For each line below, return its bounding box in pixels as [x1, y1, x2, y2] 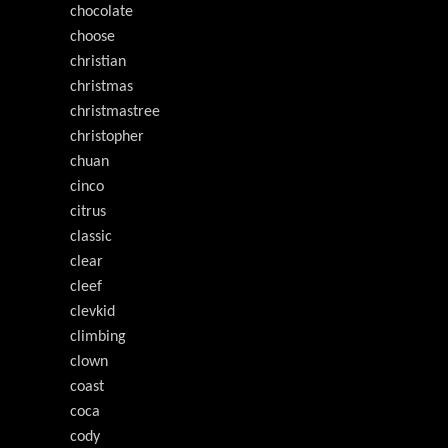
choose [70, 29, 115, 45]
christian [70, 54, 126, 70]
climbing [70, 329, 126, 345]
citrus [70, 204, 106, 220]
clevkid [70, 304, 115, 320]
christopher [70, 129, 144, 145]
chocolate [70, 4, 133, 20]
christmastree [70, 104, 160, 120]
